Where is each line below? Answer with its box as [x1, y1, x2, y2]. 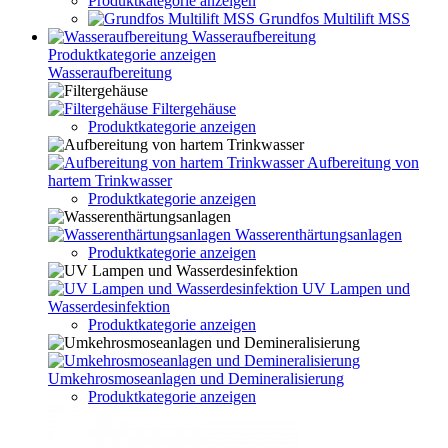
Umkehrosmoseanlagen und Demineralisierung [48, 370, 344, 387]
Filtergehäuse [152, 100, 236, 117]
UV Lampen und [302, 280, 410, 297]
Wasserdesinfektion [48, 298, 170, 315]
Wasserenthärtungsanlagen [235, 226, 402, 243]
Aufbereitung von [307, 154, 419, 171]
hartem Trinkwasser [48, 172, 172, 189]
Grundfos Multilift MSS [259, 10, 410, 27]
